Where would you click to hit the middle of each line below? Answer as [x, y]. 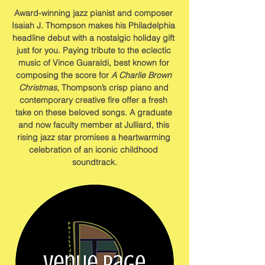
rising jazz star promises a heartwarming [95, 137]
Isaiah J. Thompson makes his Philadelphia [95, 25]
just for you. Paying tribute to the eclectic [95, 50]
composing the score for [63, 75]
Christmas [38, 88]
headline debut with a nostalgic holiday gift [95, 38]
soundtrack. [95, 162]
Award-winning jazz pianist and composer [95, 13]
